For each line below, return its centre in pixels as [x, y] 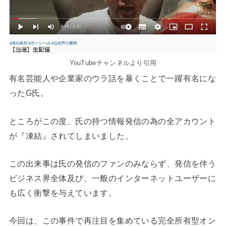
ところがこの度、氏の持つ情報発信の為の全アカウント [112, 121]
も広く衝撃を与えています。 [63, 193]
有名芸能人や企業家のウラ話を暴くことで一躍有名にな [112, 78]
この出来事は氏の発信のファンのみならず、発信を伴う [112, 164]
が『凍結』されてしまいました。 [71, 135]
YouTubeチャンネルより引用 [113, 63]
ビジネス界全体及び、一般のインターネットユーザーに [112, 178]
